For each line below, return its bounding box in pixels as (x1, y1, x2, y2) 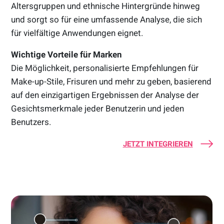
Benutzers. (11, 116, 51, 127)
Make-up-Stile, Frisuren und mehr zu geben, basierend (11, 76, 212, 86)
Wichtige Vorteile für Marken (11, 49, 122, 59)
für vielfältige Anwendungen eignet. (11, 27, 143, 38)
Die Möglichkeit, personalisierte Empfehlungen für (11, 62, 199, 73)
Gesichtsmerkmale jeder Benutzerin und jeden (11, 103, 184, 113)
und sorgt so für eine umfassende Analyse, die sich (11, 14, 202, 24)
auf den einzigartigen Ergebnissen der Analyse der (11, 89, 199, 100)
